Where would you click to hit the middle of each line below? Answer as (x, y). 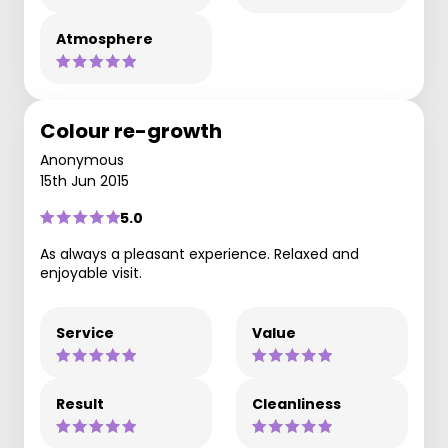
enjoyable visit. (91, 272)
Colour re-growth (131, 130)
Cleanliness (296, 403)
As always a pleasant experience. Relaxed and (199, 253)
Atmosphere (104, 38)
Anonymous (82, 159)
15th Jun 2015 (84, 180)
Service (85, 332)
